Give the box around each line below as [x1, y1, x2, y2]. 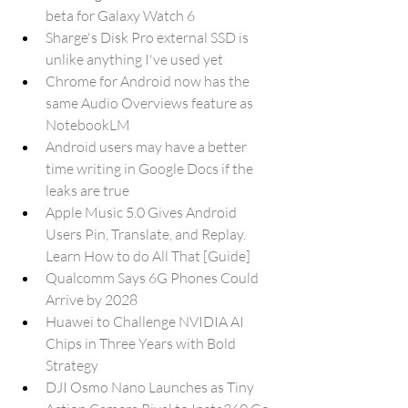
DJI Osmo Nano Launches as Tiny [46, 378, 257, 396]
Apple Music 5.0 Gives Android [46, 203, 240, 221]
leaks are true [46, 181, 129, 199]
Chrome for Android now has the [46, 72, 252, 90]
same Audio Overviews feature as [46, 94, 256, 112]
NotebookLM [46, 116, 130, 134]
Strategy [46, 356, 98, 374]
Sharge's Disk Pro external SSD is [46, 28, 251, 46]
